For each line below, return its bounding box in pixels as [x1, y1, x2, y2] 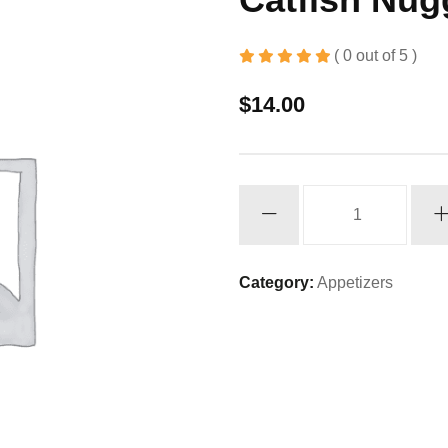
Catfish [238, 188, 288, 205]
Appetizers [317, 274, 393, 291]
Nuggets [238, 214, 298, 231]
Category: [239, 274, 314, 291]
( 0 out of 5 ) [334, 47, 417, 64]
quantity [238, 240, 294, 257]
